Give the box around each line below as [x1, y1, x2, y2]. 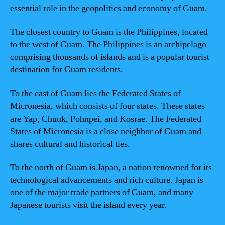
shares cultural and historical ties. [10, 138, 130, 150]
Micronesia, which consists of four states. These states [10, 100, 205, 112]
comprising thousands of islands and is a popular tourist [10, 51, 209, 63]
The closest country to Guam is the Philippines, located [10, 26, 208, 38]
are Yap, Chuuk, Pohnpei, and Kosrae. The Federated [10, 113, 201, 125]
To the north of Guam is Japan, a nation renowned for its [10, 162, 212, 173]
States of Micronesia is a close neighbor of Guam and [10, 125, 201, 137]
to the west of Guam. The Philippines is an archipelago [10, 39, 206, 50]
